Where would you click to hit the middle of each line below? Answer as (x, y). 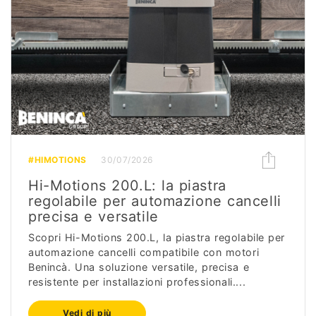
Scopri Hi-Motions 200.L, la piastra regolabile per (157, 237)
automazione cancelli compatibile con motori (144, 252)
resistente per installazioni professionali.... (137, 281)
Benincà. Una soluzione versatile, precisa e (139, 267)
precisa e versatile (93, 216)
